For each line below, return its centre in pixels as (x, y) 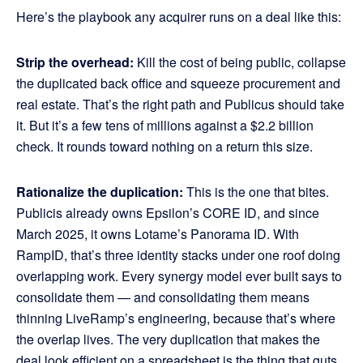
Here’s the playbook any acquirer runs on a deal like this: (179, 17)
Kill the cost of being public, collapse (240, 62)
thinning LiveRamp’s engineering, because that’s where (176, 318)
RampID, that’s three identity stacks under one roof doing (178, 255)
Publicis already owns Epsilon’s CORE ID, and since (168, 213)
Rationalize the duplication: (100, 192)
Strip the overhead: (75, 62)
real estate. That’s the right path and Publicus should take (180, 105)
